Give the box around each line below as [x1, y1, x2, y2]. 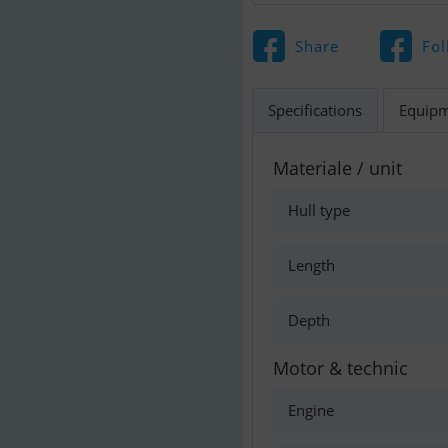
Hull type [288, 200, 350, 220]
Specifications [268, 100, 362, 120]
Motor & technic [273, 356, 408, 380]
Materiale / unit [273, 156, 402, 180]
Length [288, 255, 335, 275]
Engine [288, 400, 334, 420]
